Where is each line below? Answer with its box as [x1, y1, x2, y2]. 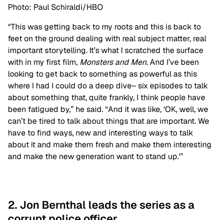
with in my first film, [8, 56, 80, 67]
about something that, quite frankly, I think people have [8, 92, 205, 103]
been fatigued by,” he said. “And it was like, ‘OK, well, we [8, 104, 208, 114]
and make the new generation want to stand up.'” [8, 151, 185, 162]
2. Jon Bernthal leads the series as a [8, 197, 194, 212]
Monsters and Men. [80, 56, 150, 67]
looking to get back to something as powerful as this [8, 68, 197, 79]
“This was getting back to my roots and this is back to [8, 21, 201, 32]
